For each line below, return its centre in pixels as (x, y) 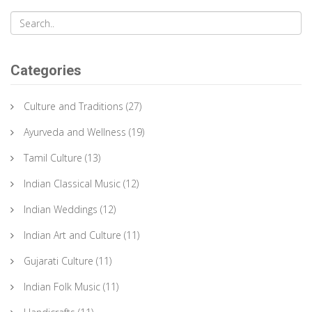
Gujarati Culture (58, 261)
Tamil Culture (53, 158)
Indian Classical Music (72, 184)
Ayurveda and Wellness (75, 132)
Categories (46, 71)
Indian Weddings (61, 210)
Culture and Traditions (73, 107)
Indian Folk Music (62, 287)
